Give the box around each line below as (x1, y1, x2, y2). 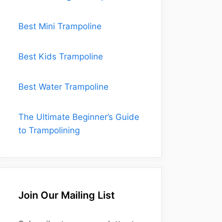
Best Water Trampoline (18, 82, 109, 92)
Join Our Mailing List (18, 189, 115, 201)
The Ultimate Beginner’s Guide (18, 112, 139, 122)
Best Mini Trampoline (18, 21, 102, 31)
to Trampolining (18, 125, 80, 135)
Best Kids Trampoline (18, 52, 103, 61)
